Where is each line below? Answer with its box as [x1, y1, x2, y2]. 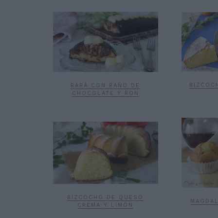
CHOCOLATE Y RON [72, 90, 139, 96]
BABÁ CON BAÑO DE [71, 82, 141, 89]
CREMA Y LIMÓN [77, 201, 134, 208]
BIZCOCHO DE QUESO [67, 194, 144, 200]
